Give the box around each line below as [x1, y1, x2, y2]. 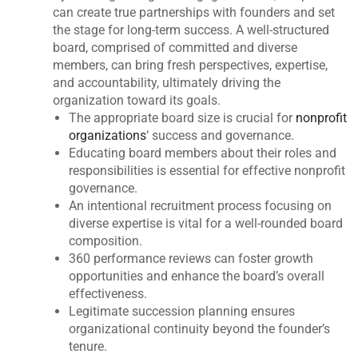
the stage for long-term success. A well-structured [53, 22, 330, 38]
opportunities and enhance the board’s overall [69, 268, 325, 284]
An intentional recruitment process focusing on [69, 197, 332, 213]
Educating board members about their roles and [69, 145, 337, 161]
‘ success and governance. [146, 127, 295, 143]
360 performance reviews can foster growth [69, 250, 314, 266]
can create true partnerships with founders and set [53, 4, 336, 20]
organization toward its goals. [53, 92, 221, 108]
